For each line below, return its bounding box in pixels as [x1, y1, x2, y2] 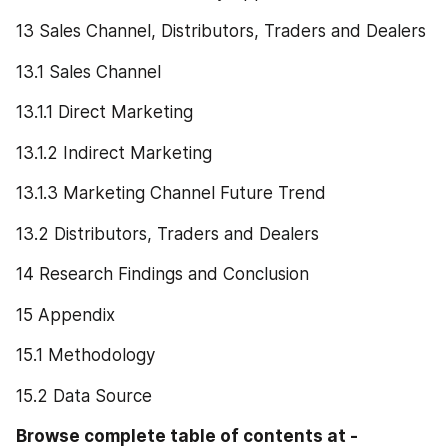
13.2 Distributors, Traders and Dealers [16, 223, 319, 244]
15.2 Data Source [16, 385, 152, 406]
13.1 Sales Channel [16, 61, 161, 82]
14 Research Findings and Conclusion [16, 264, 309, 285]
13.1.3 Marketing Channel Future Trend [16, 183, 326, 204]
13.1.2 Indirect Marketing [16, 142, 212, 163]
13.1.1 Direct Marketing [16, 102, 193, 123]
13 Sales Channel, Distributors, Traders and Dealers [16, 21, 426, 42]
